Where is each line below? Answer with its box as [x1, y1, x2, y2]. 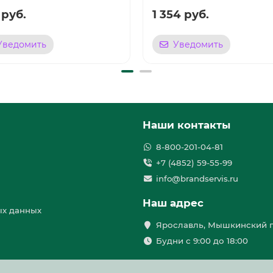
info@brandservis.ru [155, 174, 238, 184]
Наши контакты [143, 119, 230, 132]
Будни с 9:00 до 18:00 [155, 236, 248, 246]
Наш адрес [143, 197, 204, 210]
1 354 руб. [152, 7, 209, 22]
